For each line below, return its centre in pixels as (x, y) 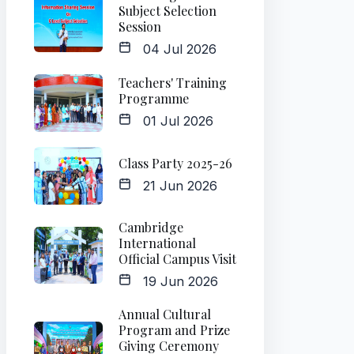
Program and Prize (174, 330)
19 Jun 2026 (175, 281)
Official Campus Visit (177, 258)
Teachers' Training (173, 83)
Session (140, 27)
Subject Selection (168, 11)
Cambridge (151, 227)
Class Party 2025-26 (175, 163)
